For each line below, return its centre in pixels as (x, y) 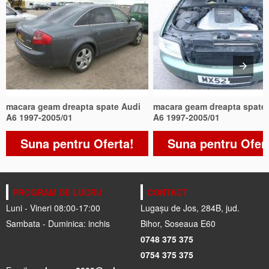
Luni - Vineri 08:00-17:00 (53, 207)
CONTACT (168, 192)
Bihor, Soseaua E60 (178, 223)
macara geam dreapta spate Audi (73, 106)
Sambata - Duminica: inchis (58, 223)
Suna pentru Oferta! (77, 143)
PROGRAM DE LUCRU (57, 192)
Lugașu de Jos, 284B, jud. (190, 207)
